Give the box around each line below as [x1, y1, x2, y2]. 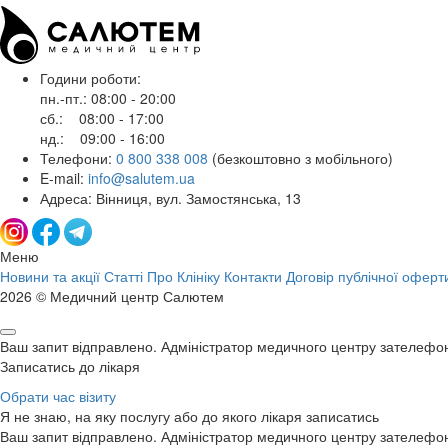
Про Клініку [147, 266, 220, 287]
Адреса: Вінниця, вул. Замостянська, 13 [40, 188, 301, 209]
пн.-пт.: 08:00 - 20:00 [40, 88, 176, 109]
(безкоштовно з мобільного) [212, 148, 393, 169]
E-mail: [40, 168, 88, 189]
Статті [104, 266, 143, 287]
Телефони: [40, 148, 116, 169]
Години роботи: [40, 68, 141, 89]
